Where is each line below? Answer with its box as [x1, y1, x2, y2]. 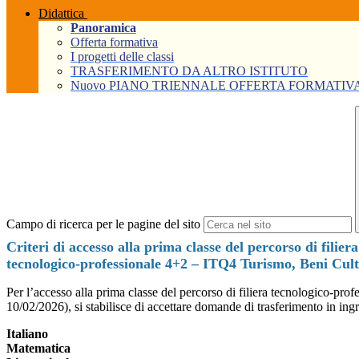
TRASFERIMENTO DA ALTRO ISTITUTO [71, 64, 308, 79]
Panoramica [71, 21, 136, 35]
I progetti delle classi [71, 50, 174, 64]
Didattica [38, 6, 84, 21]
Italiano [6, 327, 48, 341]
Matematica [6, 341, 71, 356]
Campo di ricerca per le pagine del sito [6, 217, 200, 232]
